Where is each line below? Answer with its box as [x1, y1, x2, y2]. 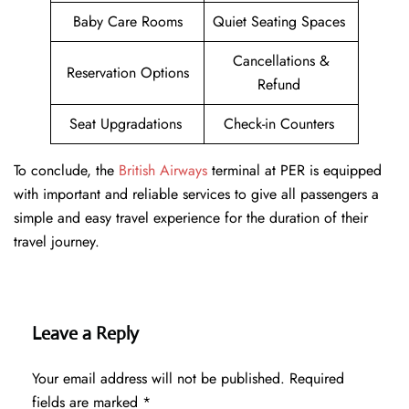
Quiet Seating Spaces [213, 11, 350, 33]
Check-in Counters [224, 113, 339, 135]
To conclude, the [14, 160, 119, 182]
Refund [257, 74, 305, 96]
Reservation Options [66, 62, 189, 84]
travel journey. [14, 231, 100, 253]
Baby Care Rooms [72, 11, 183, 33]
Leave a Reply [32, 322, 139, 346]
